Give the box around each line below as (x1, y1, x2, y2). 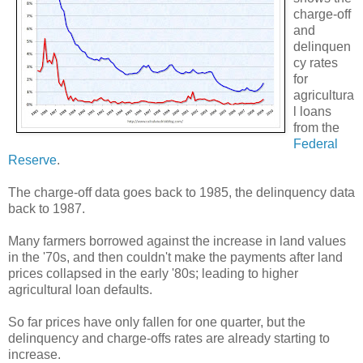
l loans (293, 105, 331, 119)
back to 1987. (8, 202, 85, 216)
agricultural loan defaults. (8, 283, 152, 297)
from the (293, 121, 340, 135)
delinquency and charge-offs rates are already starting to (8, 331, 330, 346)
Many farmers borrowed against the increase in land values (8, 234, 346, 249)
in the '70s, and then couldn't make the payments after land (8, 250, 343, 265)
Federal (293, 137, 338, 152)
